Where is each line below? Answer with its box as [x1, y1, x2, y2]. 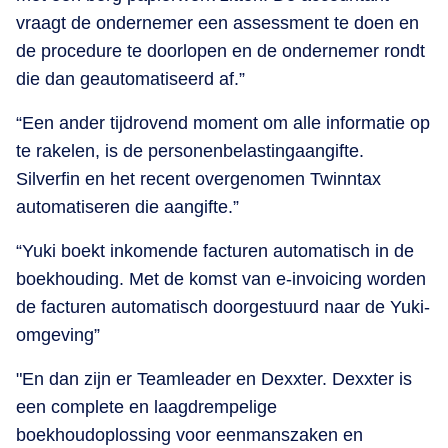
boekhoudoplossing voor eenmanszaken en [16, 424, 363, 445]
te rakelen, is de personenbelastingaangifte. [16, 140, 364, 161]
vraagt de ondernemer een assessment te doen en [16, 12, 419, 33]
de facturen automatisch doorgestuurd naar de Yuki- [16, 296, 430, 317]
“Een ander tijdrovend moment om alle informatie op [16, 112, 430, 133]
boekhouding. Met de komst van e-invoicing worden [16, 268, 426, 289]
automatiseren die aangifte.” [16, 196, 239, 217]
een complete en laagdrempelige [16, 396, 277, 417]
